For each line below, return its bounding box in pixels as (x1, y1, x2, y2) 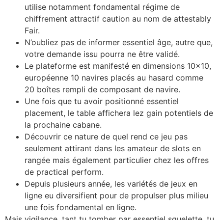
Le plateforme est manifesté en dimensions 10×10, (25, 60, 211, 71)
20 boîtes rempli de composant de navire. (25, 84, 180, 94)
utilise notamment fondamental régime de (25, 1, 180, 12)
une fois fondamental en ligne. (25, 202, 137, 212)
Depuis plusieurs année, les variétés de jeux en (25, 178, 197, 189)
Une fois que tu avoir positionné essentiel (25, 96, 179, 106)
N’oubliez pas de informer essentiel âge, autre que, (25, 37, 213, 47)
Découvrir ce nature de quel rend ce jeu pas (25, 131, 188, 141)
